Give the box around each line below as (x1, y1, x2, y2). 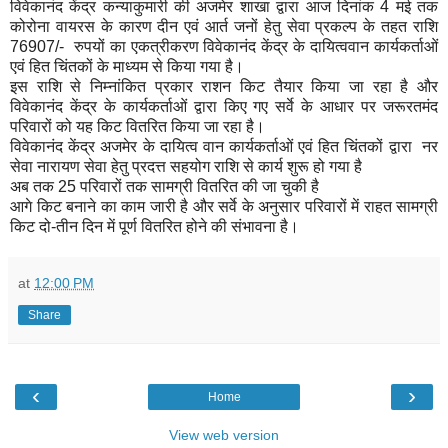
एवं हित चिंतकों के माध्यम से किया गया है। (10, 57, 244, 75)
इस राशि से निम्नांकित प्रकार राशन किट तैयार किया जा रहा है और (10, 77, 438, 95)
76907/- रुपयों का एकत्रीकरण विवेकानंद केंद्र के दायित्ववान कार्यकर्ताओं (10, 37, 438, 55)
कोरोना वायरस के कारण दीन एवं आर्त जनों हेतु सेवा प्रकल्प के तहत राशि (10, 17, 438, 35)
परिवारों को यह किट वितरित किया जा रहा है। (10, 117, 265, 135)
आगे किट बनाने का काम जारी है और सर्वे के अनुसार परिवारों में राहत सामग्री (10, 197, 438, 215)
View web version (169, 426, 279, 443)
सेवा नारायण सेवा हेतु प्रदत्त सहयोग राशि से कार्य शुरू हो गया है (10, 157, 362, 175)
